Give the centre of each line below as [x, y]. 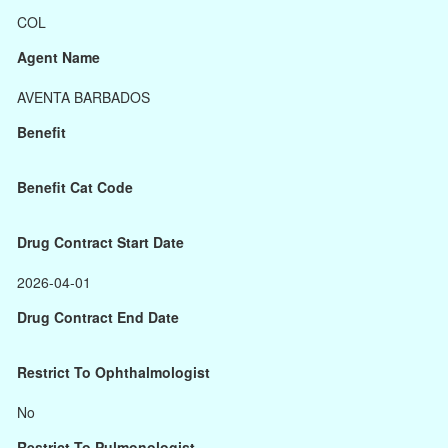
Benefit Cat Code [75, 187]
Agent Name [58, 57]
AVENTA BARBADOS [83, 97]
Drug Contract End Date [98, 317]
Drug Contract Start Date [100, 242]
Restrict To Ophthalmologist [113, 372]
